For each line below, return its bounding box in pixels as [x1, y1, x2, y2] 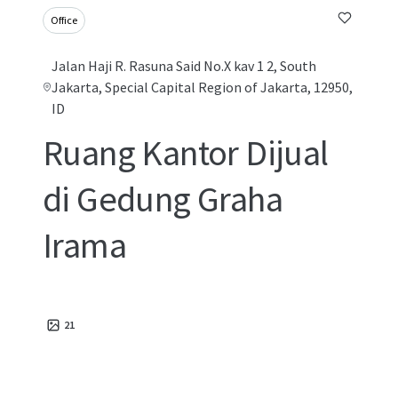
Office [51, 13, 77, 27]
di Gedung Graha [43, 177, 283, 221]
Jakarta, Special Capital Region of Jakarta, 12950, [52, 78, 354, 96]
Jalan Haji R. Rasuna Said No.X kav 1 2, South [52, 57, 317, 75]
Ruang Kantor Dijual [43, 131, 329, 175]
